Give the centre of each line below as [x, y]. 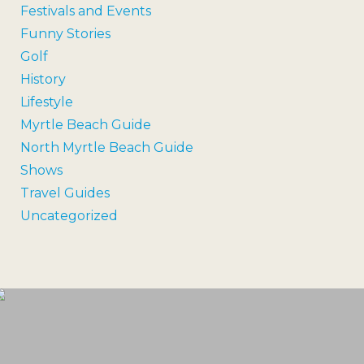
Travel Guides [65, 193]
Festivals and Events [86, 11]
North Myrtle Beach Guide [107, 147]
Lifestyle [47, 102]
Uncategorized [69, 216]
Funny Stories [65, 34]
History [43, 79]
